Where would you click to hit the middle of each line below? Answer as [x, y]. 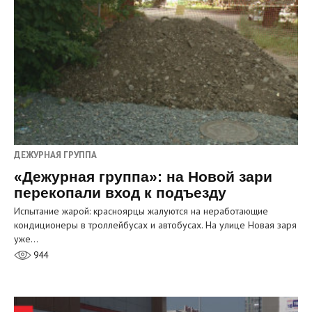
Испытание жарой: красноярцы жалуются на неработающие [141, 211]
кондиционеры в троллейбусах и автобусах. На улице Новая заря [155, 225]
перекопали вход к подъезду [120, 192]
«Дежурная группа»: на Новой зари [143, 176]
